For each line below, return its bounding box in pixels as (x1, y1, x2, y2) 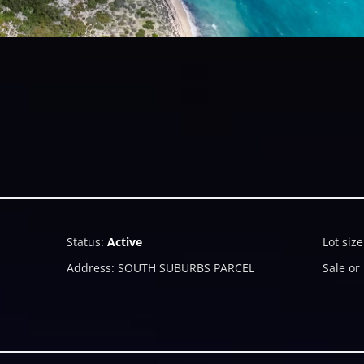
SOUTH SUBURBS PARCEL (117, 260, 254, 276)
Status (66, 234, 101, 250)
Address (66, 260, 111, 276)
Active (106, 234, 142, 250)
